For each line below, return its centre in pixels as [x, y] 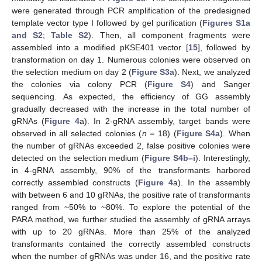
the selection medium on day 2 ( [72, 72]
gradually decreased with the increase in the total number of [131, 109]
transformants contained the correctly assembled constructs [131, 244]
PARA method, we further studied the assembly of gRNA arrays [131, 220]
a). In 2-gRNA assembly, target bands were [165, 121]
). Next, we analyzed [213, 72]
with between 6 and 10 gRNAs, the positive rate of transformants [131, 195]
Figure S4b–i [170, 158]
